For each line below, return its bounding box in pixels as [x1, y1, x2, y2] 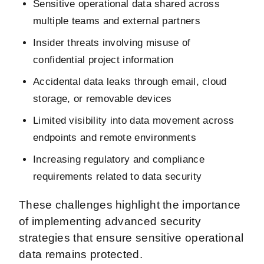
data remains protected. [19, 247, 146, 260]
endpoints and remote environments [33, 131, 196, 143]
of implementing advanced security [19, 214, 201, 227]
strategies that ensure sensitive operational [19, 231, 244, 244]
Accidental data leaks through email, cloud [33, 75, 227, 87]
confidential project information [33, 54, 174, 65]
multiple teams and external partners [33, 15, 200, 27]
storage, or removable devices [33, 93, 172, 104]
